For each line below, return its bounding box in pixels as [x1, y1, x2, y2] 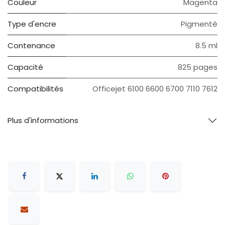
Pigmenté [181, 18, 217, 29]
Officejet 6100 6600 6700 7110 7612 [92, 83, 217, 94]
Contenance [8, 40, 55, 51]
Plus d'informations [8, 115, 78, 126]
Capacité [8, 61, 43, 72]
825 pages [178, 61, 217, 72]
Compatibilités [8, 83, 63, 94]
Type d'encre [8, 18, 56, 29]
